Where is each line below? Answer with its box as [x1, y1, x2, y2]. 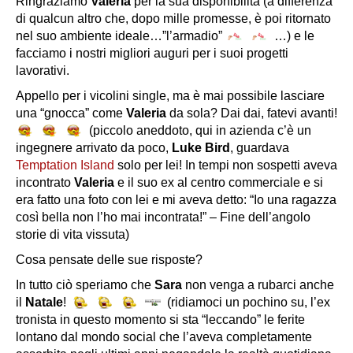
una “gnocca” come [16, 106, 126, 120]
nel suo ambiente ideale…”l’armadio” [16, 28, 225, 43]
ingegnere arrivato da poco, [16, 140, 172, 154]
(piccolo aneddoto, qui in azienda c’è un [86, 123, 311, 137]
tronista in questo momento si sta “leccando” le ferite [16, 313, 305, 327]
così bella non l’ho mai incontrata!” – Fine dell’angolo [16, 210, 310, 224]
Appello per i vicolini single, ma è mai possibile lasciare [16, 88, 325, 102]
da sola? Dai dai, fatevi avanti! [166, 106, 337, 120]
